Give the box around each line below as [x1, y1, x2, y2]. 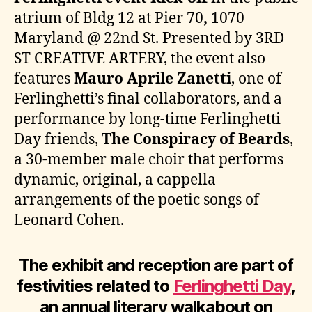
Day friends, [14, 130, 102, 149]
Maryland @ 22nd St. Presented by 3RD [14, 29, 284, 48]
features [14, 69, 74, 88]
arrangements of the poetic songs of [14, 190, 259, 210]
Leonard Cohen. [14, 210, 124, 230]
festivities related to [17, 275, 173, 296]
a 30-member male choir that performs [14, 150, 283, 169]
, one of [231, 69, 281, 88]
